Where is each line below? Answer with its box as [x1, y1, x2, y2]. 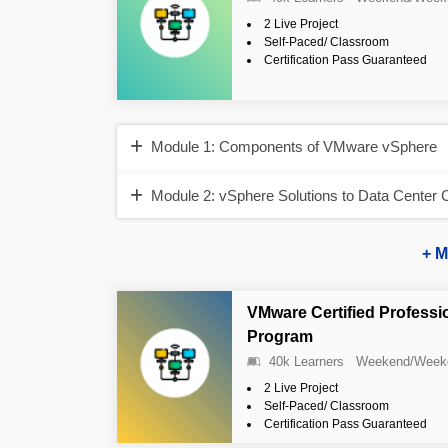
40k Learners [269, 353, 344, 369]
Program [247, 327, 313, 345]
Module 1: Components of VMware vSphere [151, 137, 437, 155]
